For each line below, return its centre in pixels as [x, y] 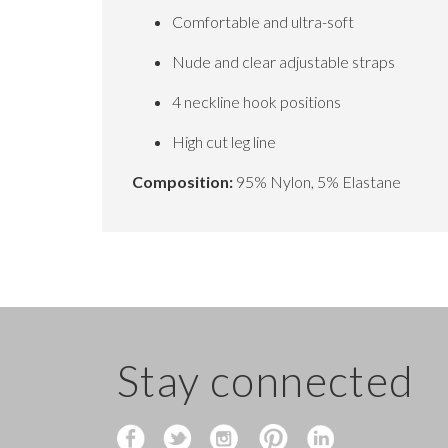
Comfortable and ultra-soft [263, 21]
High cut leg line [224, 141]
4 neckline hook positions [258, 101]
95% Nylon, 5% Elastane [317, 181]
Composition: [182, 181]
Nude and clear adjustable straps [283, 61]
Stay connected [266, 380]
